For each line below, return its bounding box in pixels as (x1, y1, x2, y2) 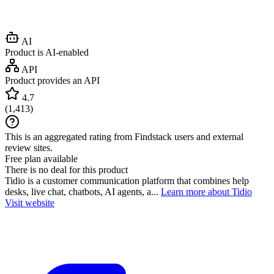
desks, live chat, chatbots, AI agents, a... (5, 186, 161, 197)
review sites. (5, 142, 53, 153)
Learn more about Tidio (161, 186, 252, 197)
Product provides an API (5, 75, 100, 86)
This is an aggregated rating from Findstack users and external (5, 131, 243, 142)
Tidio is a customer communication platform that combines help (5, 175, 249, 186)
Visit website (5, 197, 54, 208)
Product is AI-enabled (5, 46, 89, 57)
